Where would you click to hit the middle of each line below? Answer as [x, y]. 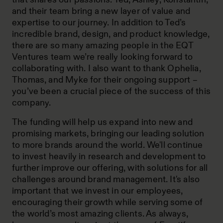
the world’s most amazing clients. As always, [100, 214]
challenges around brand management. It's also [106, 179]
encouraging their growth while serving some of [108, 202]
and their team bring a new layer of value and [101, 11]
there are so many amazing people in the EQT [103, 45]
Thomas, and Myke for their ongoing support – [105, 80]
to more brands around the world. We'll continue [108, 145]
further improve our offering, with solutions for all [110, 168]
